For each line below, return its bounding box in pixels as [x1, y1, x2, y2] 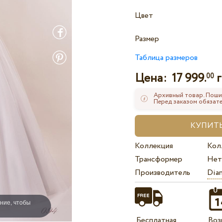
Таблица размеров [135, 52, 198, 64]
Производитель [135, 167, 191, 179]
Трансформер [135, 154, 183, 166]
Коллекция [135, 140, 173, 152]
